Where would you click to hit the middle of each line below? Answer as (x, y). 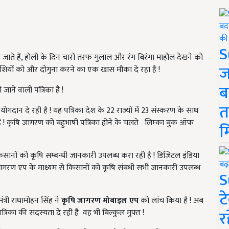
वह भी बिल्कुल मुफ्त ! (113, 213)
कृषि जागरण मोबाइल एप (100, 201)
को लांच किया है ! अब (171, 201)
